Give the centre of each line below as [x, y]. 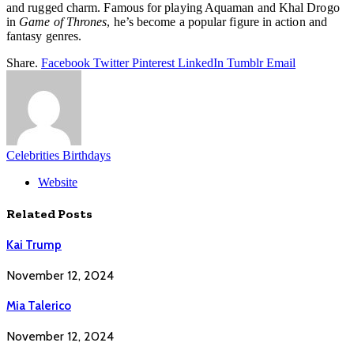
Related [32, 214]
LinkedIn [201, 62]
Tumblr [245, 62]
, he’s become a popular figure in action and [217, 21]
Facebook [66, 62]
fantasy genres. [44, 36]
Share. [22, 62]
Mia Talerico [39, 306]
